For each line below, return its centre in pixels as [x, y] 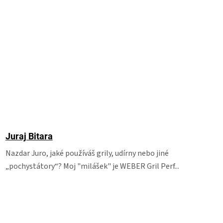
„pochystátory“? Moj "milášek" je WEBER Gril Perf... [92, 166]
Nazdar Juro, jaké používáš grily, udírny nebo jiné [87, 153]
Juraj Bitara [29, 136]
